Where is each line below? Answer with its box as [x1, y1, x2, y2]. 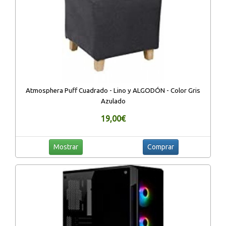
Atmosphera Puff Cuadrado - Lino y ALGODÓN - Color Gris [26, 86, 200, 94]
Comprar [147, 142, 174, 151]
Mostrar [53, 142, 78, 151]
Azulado [100, 97, 126, 105]
